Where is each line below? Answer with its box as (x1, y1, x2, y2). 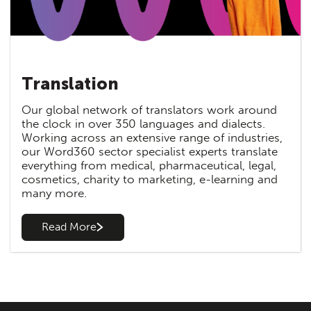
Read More (42, 220, 97, 234)
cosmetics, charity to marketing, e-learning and (22, 171, 278, 186)
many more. (22, 185, 87, 200)
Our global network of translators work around (22, 102, 277, 117)
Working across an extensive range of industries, (22, 130, 283, 144)
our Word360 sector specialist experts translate (22, 144, 278, 158)
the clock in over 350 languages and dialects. (22, 116, 265, 131)
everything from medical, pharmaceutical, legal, (22, 158, 276, 172)
